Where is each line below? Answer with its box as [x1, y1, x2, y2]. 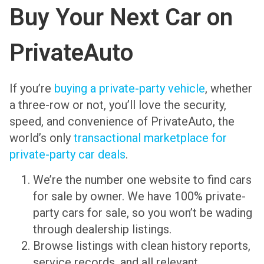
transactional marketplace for [74, 131, 227, 146]
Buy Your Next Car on [9, 4, 233, 32]
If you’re [9, 81, 54, 96]
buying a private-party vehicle [54, 81, 205, 96]
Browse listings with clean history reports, [33, 238, 250, 253]
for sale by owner [33, 189, 122, 203]
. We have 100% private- [122, 189, 246, 203]
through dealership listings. [33, 222, 171, 236]
